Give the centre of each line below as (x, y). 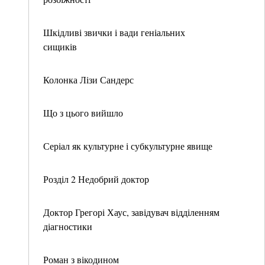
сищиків (60, 46)
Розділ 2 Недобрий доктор (96, 179)
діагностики (68, 226)
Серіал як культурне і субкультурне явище (128, 146)
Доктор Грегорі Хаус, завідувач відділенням (131, 212)
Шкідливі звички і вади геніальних (114, 32)
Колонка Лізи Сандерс (88, 80)
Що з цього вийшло (83, 113)
